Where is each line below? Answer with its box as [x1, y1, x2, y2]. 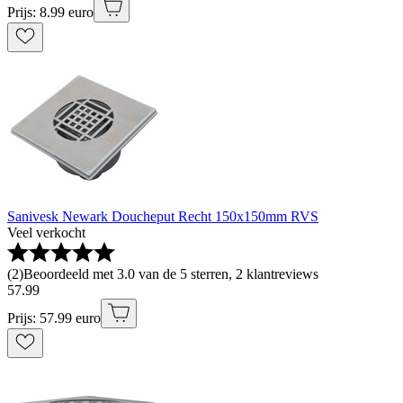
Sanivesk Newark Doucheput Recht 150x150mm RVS [7, 209, 318, 225]
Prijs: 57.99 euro [7, 310, 101, 327]
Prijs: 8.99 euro [7, 4, 94, 21]
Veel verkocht [7, 225, 85, 241]
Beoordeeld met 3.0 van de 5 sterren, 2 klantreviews [23, 266, 318, 282]
